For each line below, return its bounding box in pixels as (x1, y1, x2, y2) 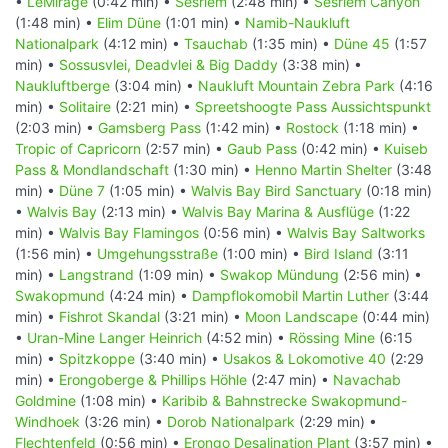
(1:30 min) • (169, 160, 255, 178)
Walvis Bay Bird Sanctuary (191, 181, 362, 199)
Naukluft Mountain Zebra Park (198, 76, 395, 94)
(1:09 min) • (134, 265, 220, 283)
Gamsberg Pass (98, 118, 201, 136)
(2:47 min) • (247, 370, 333, 388)
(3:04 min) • (110, 76, 198, 94)
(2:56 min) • (339, 265, 422, 283)
